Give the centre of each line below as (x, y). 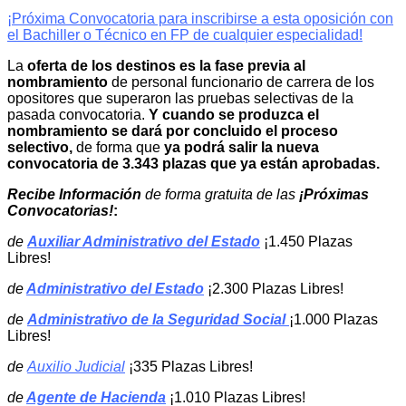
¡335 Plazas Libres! (189, 366)
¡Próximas (334, 194)
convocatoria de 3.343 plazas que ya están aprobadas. (193, 163)
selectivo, (40, 147)
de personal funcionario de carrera (220, 82)
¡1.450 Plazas (306, 241)
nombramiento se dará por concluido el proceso (173, 130)
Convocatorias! (60, 210)
